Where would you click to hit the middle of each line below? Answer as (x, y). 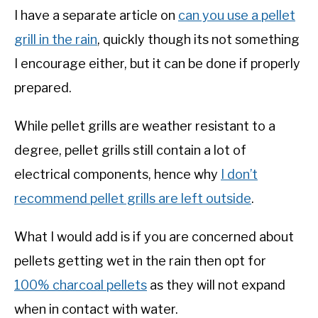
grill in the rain (56, 40)
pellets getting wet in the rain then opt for (140, 261)
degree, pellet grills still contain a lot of (130, 150)
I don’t (239, 175)
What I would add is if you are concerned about (154, 237)
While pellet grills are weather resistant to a (145, 126)
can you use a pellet (237, 16)
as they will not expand (216, 285)
